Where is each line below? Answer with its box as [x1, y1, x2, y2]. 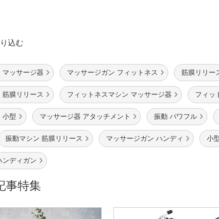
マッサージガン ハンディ [106, 134, 183, 143]
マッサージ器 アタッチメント [40, 112, 131, 121]
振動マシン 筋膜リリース [5, 134, 83, 143]
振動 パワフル [154, 112, 197, 121]
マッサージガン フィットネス [67, 68, 158, 77]
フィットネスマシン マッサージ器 [67, 90, 172, 99]
